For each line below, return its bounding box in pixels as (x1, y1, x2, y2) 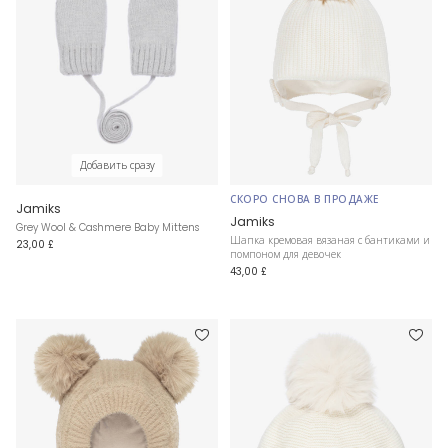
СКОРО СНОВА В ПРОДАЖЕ (230, 191, 379, 207)
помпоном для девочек (230, 246, 341, 262)
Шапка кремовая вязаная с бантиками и (230, 232, 430, 248)
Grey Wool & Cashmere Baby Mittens (16, 219, 199, 235)
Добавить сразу (79, 157, 155, 173)
